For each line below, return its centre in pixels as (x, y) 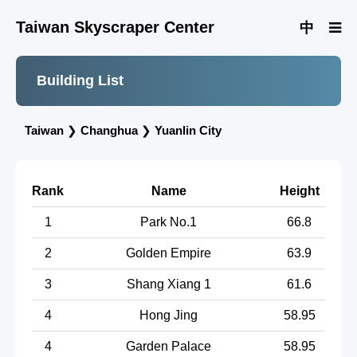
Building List (80, 81)
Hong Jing (169, 315)
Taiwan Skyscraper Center (115, 27)
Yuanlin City (188, 131)
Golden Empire (169, 253)
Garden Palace (169, 346)
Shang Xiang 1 (169, 284)
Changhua (109, 131)
